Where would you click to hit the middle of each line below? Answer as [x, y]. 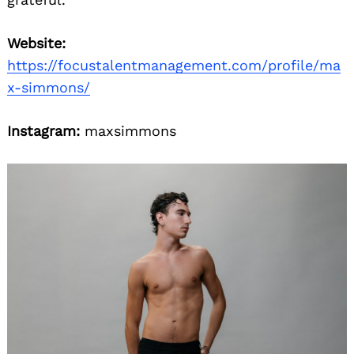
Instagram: [43, 131]
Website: [36, 43]
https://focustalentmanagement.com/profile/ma [174, 66]
